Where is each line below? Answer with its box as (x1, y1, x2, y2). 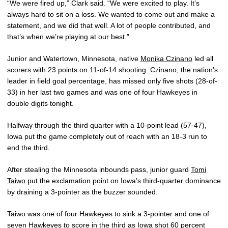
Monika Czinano (140, 54, 192, 63)
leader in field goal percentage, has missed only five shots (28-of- (7, 77, 217, 85)
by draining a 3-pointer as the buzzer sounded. (7, 188, 158, 196)
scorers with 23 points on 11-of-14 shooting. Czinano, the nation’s (7, 66, 218, 74)
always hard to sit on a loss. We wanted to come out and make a (7, 10, 215, 18)
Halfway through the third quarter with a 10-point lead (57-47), (7, 121, 207, 129)
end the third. (7, 144, 50, 152)
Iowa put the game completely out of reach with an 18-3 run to (7, 132, 207, 140)
